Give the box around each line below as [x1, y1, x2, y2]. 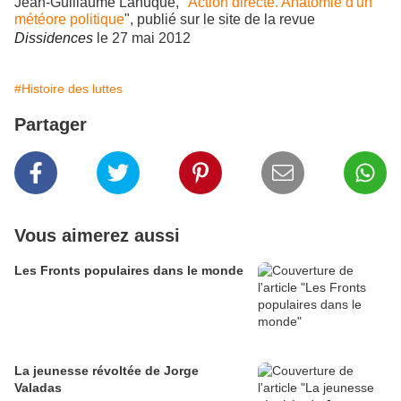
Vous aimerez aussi [14, 226, 180, 246]
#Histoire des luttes [14, 81, 123, 97]
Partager [14, 115, 87, 135]
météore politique [14, 12, 124, 28]
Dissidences [14, 30, 97, 47]
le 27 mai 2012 [97, 30, 191, 47]
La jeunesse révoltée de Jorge [14, 363, 199, 379]
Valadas [14, 380, 62, 396]
